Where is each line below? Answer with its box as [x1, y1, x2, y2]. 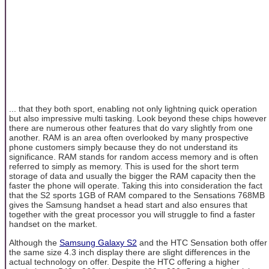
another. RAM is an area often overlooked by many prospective [9, 133, 249, 143]
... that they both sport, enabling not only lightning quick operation [9, 104, 257, 114]
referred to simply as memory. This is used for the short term [9, 162, 239, 172]
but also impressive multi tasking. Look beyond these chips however [9, 113, 267, 124]
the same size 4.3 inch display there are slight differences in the [9, 247, 250, 257]
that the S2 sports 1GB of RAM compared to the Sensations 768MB [9, 190, 265, 201]
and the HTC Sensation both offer [137, 237, 267, 247]
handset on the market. [9, 219, 97, 229]
